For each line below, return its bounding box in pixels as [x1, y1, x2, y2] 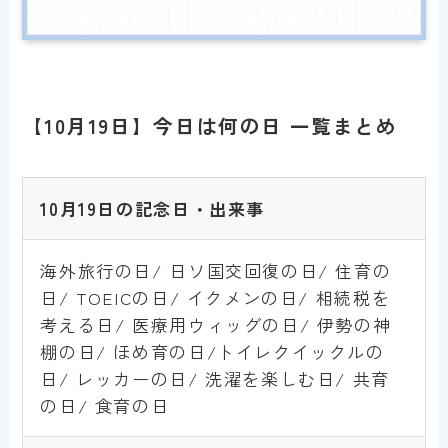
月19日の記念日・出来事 [59, 195, 265, 221]
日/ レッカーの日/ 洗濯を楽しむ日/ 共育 [40, 365, 390, 391]
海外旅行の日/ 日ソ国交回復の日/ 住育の [40, 257, 392, 283]
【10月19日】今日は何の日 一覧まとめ [22, 110, 398, 140]
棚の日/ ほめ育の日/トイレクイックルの [40, 338, 385, 364]
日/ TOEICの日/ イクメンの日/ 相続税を [40, 284, 391, 310]
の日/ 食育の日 [40, 392, 170, 418]
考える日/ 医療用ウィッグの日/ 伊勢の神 [40, 311, 392, 337]
